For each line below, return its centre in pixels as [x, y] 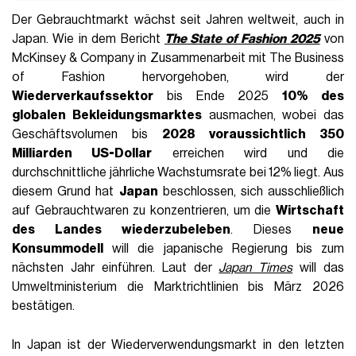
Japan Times [256, 268]
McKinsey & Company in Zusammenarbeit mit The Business [178, 58]
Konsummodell [58, 249]
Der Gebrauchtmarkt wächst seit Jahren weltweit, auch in [178, 20]
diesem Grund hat [66, 192]
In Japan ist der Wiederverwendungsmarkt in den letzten [178, 345]
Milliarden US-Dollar [82, 154]
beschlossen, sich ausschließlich [251, 192]
